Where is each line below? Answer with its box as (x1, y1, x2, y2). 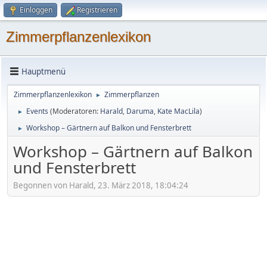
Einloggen (20, 5, 52, 15)
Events (26, 106, 48, 116)
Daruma (126, 106, 154, 116)
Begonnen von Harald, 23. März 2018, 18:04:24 (13, 179, 188, 191)
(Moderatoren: (50, 106, 100, 116)
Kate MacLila (157, 106, 200, 116)
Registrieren (77, 5, 117, 15)
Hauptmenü (21, 66, 66, 77)
